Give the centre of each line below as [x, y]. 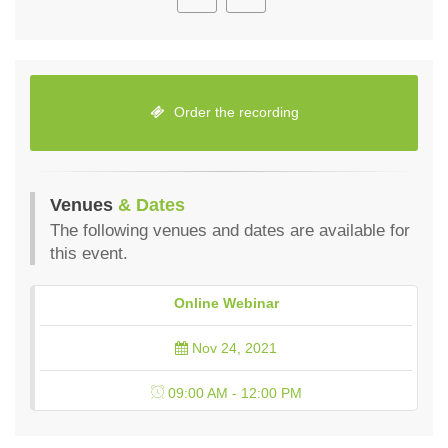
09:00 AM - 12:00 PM [232, 393]
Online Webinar [226, 303]
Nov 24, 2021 [232, 348]
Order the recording [234, 112]
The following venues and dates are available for [230, 231]
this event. [89, 254]
